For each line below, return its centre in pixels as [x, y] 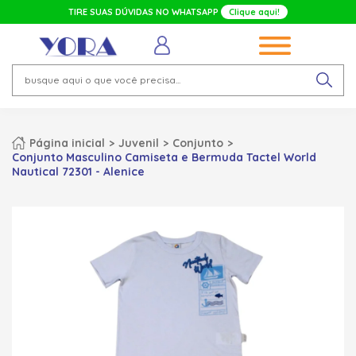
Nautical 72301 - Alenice [78, 171]
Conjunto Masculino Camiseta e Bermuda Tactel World [164, 157]
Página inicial [67, 143]
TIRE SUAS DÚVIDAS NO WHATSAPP [145, 12]
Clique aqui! [254, 12]
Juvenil [139, 143]
